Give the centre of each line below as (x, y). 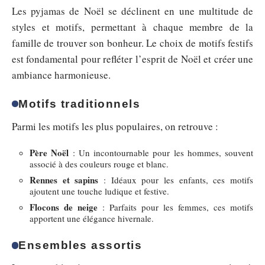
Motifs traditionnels (80, 104)
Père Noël (49, 153)
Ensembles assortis (80, 245)
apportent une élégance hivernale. (92, 218)
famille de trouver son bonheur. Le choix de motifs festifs (132, 43)
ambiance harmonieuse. (61, 75)
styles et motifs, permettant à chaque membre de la (132, 27)
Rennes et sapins (64, 180)
